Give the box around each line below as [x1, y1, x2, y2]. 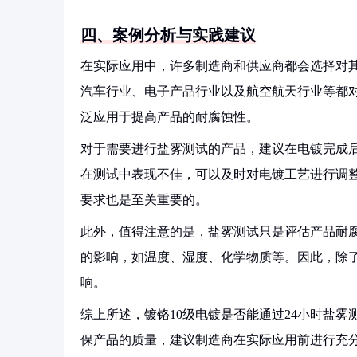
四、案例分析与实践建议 [80, 26, 256, 44]
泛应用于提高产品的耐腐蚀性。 [80, 110, 259, 124]
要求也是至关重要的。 [80, 193, 208, 206]
